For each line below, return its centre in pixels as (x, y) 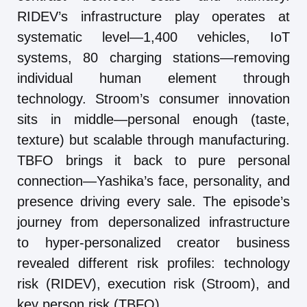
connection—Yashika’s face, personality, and (153, 181)
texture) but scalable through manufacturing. (153, 139)
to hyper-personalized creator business (153, 242)
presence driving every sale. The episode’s (153, 201)
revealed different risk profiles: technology (153, 263)
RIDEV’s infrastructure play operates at (153, 16)
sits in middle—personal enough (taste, (153, 119)
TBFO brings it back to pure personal (153, 160)
